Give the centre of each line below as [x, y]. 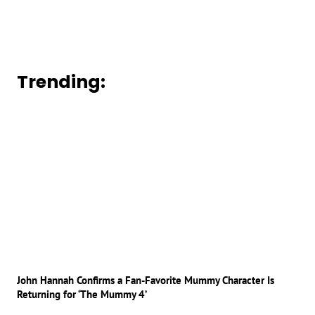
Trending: [61, 82]
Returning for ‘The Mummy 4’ [82, 294]
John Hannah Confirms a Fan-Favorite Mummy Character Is [146, 280]
